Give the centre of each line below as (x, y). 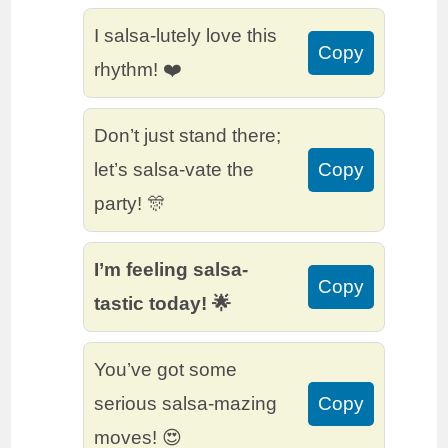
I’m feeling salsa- (171, 270)
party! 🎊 (130, 204)
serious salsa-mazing (186, 404)
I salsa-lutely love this (186, 36)
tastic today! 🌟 (163, 304)
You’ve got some (166, 370)
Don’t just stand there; (188, 136)
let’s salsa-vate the (174, 170)
